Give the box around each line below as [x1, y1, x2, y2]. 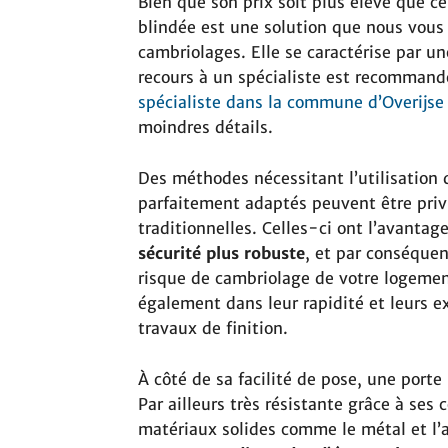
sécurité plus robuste [138, 243, 305, 264]
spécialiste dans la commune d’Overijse [138, 92, 444, 113]
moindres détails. [138, 117, 273, 138]
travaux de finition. [138, 318, 288, 339]
